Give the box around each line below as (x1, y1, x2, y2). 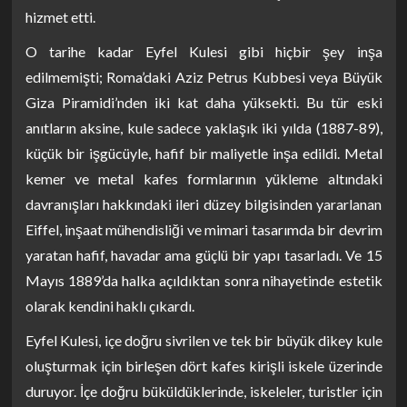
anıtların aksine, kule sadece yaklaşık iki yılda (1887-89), (25, 119, 382, 136)
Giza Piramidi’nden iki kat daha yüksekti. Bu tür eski (25, 94, 382, 111)
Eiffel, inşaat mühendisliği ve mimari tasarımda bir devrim (25, 221, 382, 238)
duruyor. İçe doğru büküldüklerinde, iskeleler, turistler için (25, 382, 382, 400)
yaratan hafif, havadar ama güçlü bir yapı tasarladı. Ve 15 (25, 246, 382, 263)
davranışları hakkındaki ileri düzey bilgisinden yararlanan (25, 195, 382, 213)
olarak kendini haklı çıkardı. (25, 297, 194, 314)
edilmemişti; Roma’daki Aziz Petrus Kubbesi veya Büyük (25, 68, 382, 85)
